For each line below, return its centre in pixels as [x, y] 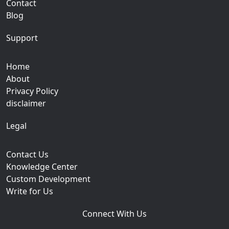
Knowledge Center [42, 166]
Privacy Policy [32, 91]
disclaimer [26, 103]
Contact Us [27, 154]
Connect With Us [114, 213]
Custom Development [48, 179]
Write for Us [30, 191]
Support [22, 38]
